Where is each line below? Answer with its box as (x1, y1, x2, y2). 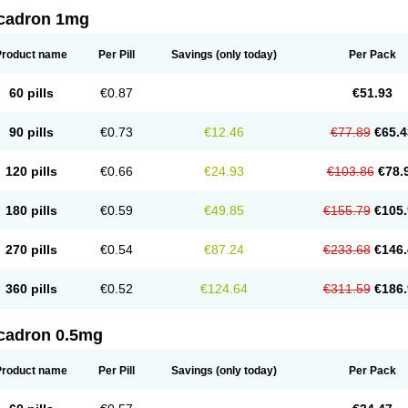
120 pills (5, 164, 57, 178)
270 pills (5, 242, 57, 257)
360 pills (5, 281, 57, 296)
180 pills (5, 203, 57, 218)
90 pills (8, 125, 54, 139)
